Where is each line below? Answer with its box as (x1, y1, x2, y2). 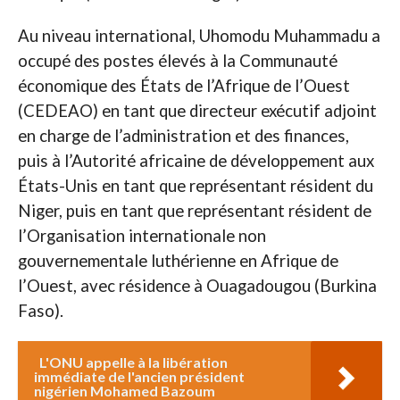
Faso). (17, 301, 63, 321)
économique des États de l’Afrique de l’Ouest (17, 76, 350, 96)
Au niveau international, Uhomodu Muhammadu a (17, 26, 380, 46)
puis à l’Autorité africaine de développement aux (17, 151, 374, 171)
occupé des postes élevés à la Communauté (17, 51, 337, 71)
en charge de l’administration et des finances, (17, 126, 349, 146)
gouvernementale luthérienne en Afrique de (17, 251, 338, 271)
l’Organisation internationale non (17, 226, 266, 246)
